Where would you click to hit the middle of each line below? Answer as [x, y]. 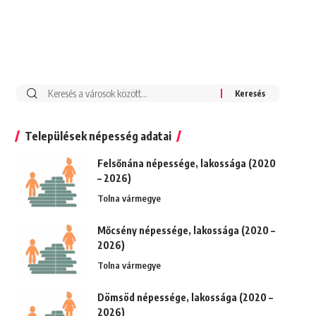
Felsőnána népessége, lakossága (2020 [186, 164]
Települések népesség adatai [98, 136]
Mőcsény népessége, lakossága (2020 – [186, 231]
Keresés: [58, 93]
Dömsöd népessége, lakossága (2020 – [185, 298]
